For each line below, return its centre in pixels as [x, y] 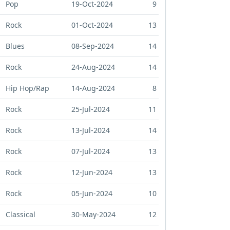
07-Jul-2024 [91, 151]
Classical [21, 215]
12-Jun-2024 [92, 172]
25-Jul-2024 [91, 109]
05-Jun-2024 [92, 194]
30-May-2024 [93, 215]
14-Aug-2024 [93, 88]
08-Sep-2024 [93, 46]
